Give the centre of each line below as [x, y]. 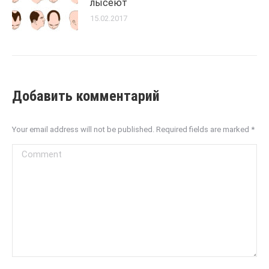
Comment [33, 152]
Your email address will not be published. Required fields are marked [131, 130]
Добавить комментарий [86, 96]
